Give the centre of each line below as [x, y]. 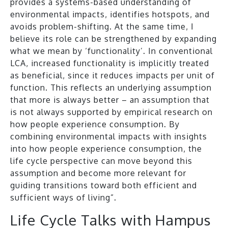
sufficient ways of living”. [63, 197]
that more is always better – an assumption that [110, 99]
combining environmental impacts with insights [109, 136]
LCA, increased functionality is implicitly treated [110, 63]
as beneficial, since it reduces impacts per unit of [112, 75]
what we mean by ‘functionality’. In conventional [111, 51]
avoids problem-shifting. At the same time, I [102, 26]
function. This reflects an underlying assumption [111, 87]
